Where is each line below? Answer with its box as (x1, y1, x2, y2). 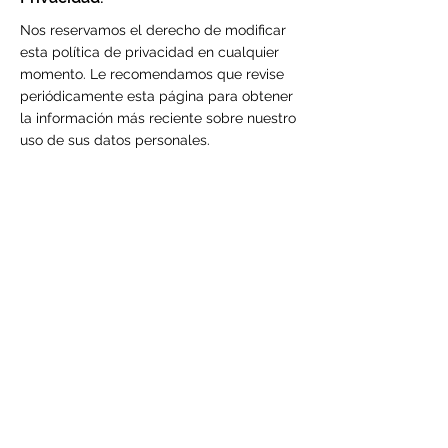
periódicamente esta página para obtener (20, 88, 293, 104)
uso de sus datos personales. (20, 132, 210, 148)
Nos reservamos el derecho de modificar (20, 22, 286, 38)
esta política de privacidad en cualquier (20, 44, 279, 60)
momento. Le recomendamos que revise (20, 66, 284, 82)
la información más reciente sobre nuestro (20, 110, 296, 126)
